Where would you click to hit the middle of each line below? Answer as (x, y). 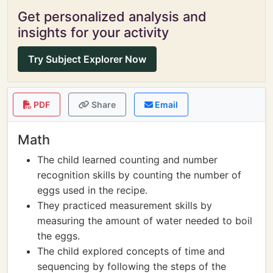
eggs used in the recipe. (92, 190)
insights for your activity (93, 32)
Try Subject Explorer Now (87, 59)
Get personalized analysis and (112, 16)
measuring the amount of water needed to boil (145, 221)
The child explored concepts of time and (131, 251)
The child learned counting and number (127, 160)
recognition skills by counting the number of (139, 175)
